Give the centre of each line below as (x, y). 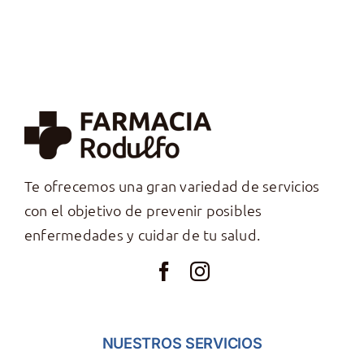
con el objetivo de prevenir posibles (143, 210)
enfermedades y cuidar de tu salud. (142, 235)
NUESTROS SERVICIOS (182, 343)
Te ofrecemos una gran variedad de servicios (172, 186)
